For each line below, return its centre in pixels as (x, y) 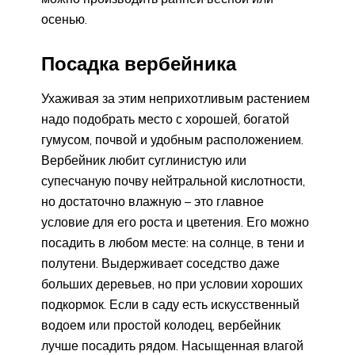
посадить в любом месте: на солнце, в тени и (173, 242)
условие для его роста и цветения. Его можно (175, 221)
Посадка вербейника (139, 63)
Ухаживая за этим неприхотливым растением (176, 98)
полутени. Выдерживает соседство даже (160, 263)
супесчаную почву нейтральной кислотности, (173, 180)
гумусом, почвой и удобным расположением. (172, 139)
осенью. (64, 19)
